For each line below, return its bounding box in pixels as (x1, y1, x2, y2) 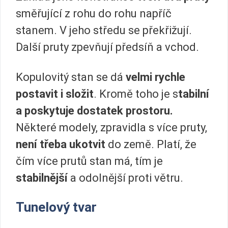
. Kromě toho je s (94, 87, 178, 100)
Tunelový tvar (16, 199, 97, 215)
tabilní (178, 87, 209, 100)
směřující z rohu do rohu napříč (16, 7, 172, 20)
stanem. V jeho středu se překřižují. (16, 23, 192, 37)
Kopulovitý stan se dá (16, 70, 126, 83)
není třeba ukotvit (16, 137, 108, 151)
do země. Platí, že (108, 137, 196, 151)
